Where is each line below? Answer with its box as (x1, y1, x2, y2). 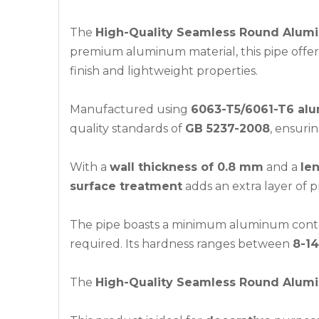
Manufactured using (70, 103, 191, 116)
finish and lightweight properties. (70, 64, 258, 78)
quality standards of (70, 122, 185, 135)
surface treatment (70, 179, 182, 193)
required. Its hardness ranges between (70, 237, 293, 251)
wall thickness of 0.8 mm (110, 160, 263, 174)
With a (70, 160, 110, 174)
